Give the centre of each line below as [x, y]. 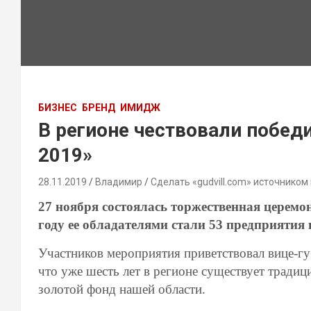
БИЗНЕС [58, 108]
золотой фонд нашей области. [122, 289]
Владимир [119, 182]
